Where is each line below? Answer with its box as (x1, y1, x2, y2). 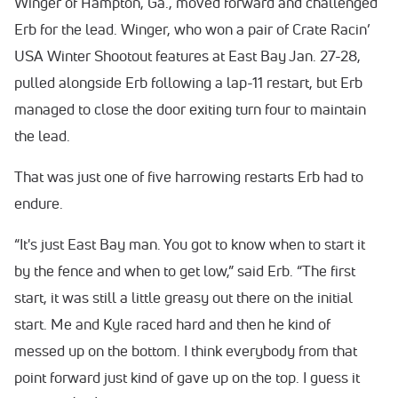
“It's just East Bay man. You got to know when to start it (14, 235, 365, 253)
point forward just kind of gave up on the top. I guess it (14, 368, 360, 386)
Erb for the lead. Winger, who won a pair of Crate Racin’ (14, 20, 370, 38)
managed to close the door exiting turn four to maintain (14, 99, 366, 118)
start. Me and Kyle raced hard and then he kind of (14, 314, 330, 333)
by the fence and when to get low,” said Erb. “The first (14, 261, 355, 280)
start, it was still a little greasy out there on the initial (14, 288, 353, 306)
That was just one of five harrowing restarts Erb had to (14, 167, 363, 186)
